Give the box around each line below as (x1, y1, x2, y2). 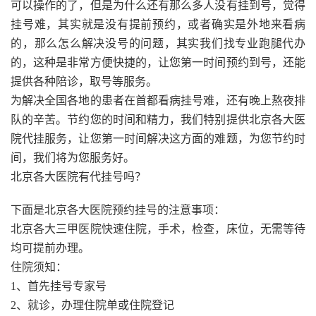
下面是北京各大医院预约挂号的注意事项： (11, 204, 225, 217)
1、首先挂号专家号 (11, 280, 107, 293)
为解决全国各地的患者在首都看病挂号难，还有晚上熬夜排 (11, 95, 305, 107)
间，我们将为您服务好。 (11, 152, 135, 164)
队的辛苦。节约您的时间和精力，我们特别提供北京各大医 (11, 114, 305, 126)
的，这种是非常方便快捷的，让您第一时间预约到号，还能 (11, 56, 305, 69)
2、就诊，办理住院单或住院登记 (11, 299, 174, 312)
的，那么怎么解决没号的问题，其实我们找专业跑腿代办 (11, 37, 305, 50)
